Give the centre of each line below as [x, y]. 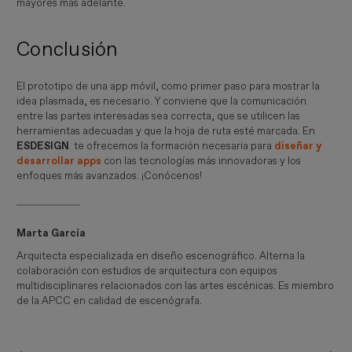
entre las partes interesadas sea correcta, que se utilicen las [159, 116]
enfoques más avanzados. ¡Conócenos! [110, 176]
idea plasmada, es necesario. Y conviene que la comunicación [162, 101]
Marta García [51, 233]
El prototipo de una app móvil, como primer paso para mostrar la [169, 86]
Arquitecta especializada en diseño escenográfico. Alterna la [161, 256]
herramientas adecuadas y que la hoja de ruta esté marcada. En [166, 131]
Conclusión [68, 50]
